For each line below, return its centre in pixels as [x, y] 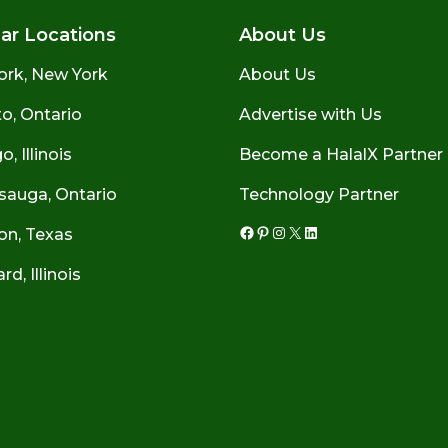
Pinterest [291, 242]
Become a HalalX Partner [341, 154]
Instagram [310, 242]
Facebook [277, 242]
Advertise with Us [310, 114]
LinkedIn [337, 242]
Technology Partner [319, 194]
